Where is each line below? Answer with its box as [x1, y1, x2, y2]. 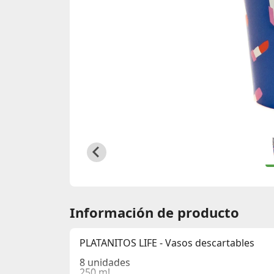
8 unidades [80, 256, 130, 269]
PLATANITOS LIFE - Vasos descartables [80, 236, 254, 250]
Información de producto [70, 203, 239, 221]
